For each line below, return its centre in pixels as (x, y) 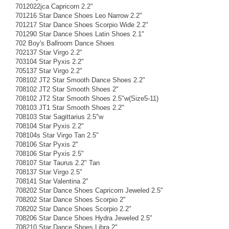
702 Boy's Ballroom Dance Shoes (65, 43)
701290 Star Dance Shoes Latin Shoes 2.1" (80, 34)
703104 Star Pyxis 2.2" (50, 61)
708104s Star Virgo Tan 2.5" (57, 135)
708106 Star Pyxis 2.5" (50, 153)
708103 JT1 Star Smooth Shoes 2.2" (70, 107)
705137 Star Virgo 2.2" (49, 71)
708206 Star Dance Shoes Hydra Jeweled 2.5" (84, 218)
